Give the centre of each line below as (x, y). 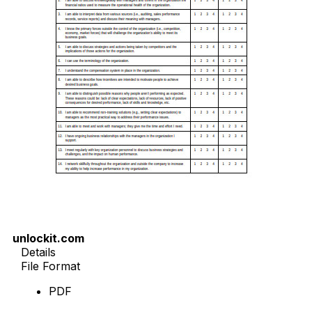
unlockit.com (48, 239)
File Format (50, 266)
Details (38, 252)
